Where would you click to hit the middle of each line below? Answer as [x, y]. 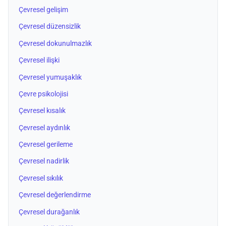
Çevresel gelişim [43, 10]
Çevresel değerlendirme [55, 195]
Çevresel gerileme [46, 145]
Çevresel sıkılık [41, 178]
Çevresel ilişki [39, 61]
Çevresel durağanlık [49, 212]
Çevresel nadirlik [44, 161]
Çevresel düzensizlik [50, 27]
